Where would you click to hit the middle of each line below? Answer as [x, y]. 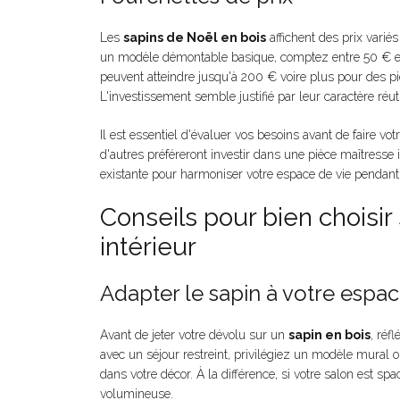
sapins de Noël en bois [195, 38]
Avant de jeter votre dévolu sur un [194, 335]
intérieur [148, 247]
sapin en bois [329, 335]
